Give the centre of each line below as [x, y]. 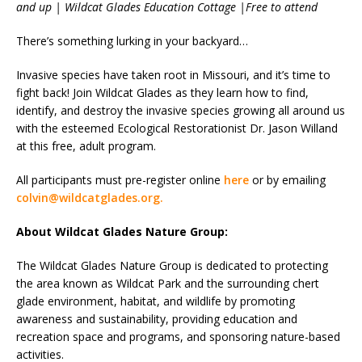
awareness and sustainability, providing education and [157, 319]
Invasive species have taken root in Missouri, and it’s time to [173, 75]
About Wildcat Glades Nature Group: [122, 232]
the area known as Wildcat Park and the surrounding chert [168, 284]
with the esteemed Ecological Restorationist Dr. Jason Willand [177, 128]
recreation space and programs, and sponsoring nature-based [178, 337]
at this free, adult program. [86, 146]
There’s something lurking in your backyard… [132, 41]
